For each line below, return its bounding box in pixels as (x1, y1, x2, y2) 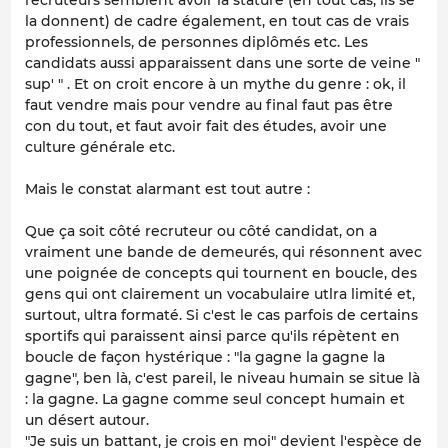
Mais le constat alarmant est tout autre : (25, 179, 310, 198)
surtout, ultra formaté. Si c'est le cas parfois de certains (25, 305, 418, 324)
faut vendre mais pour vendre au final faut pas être (25, 95, 393, 114)
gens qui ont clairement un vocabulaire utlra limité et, (25, 284, 415, 303)
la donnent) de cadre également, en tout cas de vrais (25, 11, 409, 30)
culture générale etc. (25, 137, 175, 156)
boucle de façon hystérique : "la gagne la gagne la (25, 347, 385, 366)
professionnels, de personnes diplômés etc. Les (25, 32, 368, 51)
